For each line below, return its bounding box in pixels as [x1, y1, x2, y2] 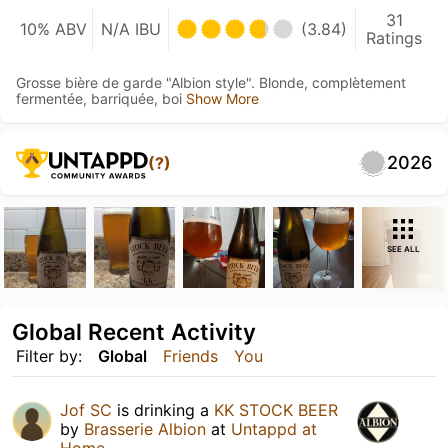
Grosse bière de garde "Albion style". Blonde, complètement [16, 73, 406, 91]
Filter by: [16, 346, 82, 367]
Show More [186, 89, 259, 107]
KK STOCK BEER [214, 400, 338, 421]
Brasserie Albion [84, 419, 206, 440]
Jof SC [60, 400, 112, 421]
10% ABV [20, 18, 88, 39]
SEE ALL [386, 243, 420, 254]
